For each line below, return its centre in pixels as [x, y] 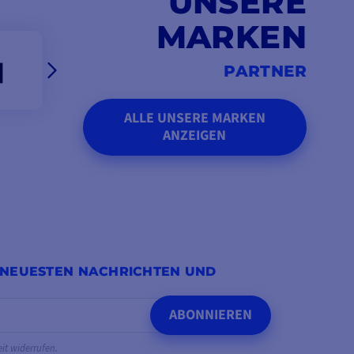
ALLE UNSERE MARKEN [194, 118]
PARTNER [265, 71]
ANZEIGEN [195, 135]
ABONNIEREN [211, 314]
